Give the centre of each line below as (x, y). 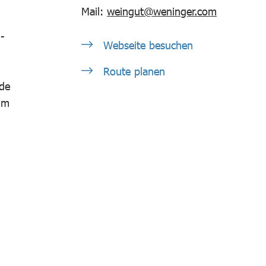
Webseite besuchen (146, 45)
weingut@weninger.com (162, 11)
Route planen (132, 71)
